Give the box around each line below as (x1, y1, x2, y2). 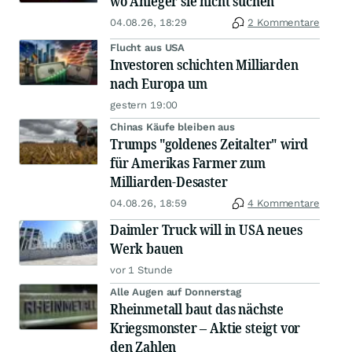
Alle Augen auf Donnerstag (110, 286, 241, 299)
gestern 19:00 (110, 99, 178, 112)
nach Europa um (110, 74, 207, 93)
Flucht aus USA (110, 42, 185, 54)
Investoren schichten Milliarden (110, 55, 299, 75)
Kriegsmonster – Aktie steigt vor (110, 318, 301, 338)
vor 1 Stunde (110, 264, 173, 277)
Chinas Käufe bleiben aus (110, 121, 235, 134)
